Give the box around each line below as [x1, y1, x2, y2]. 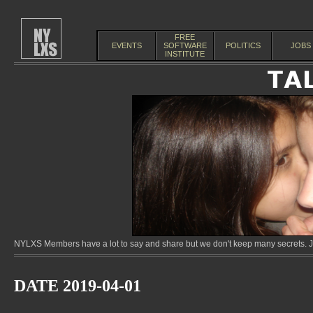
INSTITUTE [165, 50, 205, 58]
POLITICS [225, 41, 261, 50]
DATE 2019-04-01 [14, 277, 141, 295]
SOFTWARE [163, 41, 207, 50]
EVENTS [112, 41, 142, 50]
